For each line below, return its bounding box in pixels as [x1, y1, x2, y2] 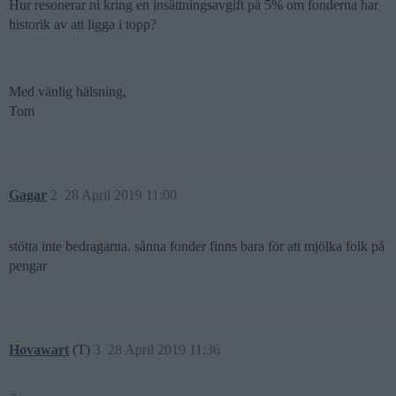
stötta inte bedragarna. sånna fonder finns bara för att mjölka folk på [9, 239, 385, 255]
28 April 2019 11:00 [65, 187, 177, 203]
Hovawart [9, 342, 69, 358]
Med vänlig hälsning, [9, 84, 126, 100]
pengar [9, 258, 47, 274]
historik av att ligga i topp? [9, 17, 156, 33]
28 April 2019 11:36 [108, 342, 220, 358]
